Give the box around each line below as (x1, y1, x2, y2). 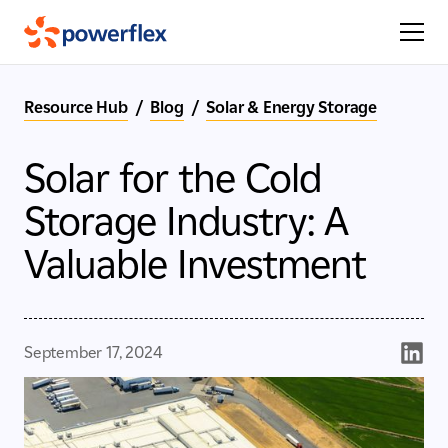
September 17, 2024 (24, 343, 163, 362)
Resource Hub (24, 98, 128, 117)
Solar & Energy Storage (206, 98, 378, 117)
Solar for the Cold (24, 154, 321, 202)
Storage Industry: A (24, 197, 348, 245)
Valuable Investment (24, 240, 366, 288)
